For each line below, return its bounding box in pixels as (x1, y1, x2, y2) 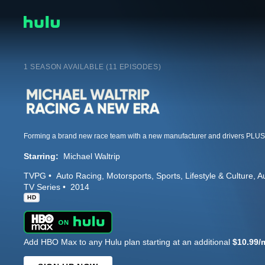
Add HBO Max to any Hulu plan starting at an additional (24, 237, 232, 247)
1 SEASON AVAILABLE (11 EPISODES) (24, 62, 161, 71)
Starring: (24, 151, 59, 161)
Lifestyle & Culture (185, 170, 253, 180)
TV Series (24, 182, 60, 192)
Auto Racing (56, 170, 102, 180)
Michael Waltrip (63, 151, 120, 161)
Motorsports (106, 170, 151, 180)
